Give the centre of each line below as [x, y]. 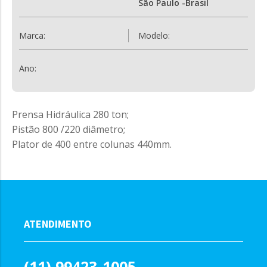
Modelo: [157, 36]
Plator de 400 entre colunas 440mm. [92, 145]
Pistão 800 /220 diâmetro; [69, 130]
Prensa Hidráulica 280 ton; [70, 115]
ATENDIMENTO [58, 224]
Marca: [33, 36]
